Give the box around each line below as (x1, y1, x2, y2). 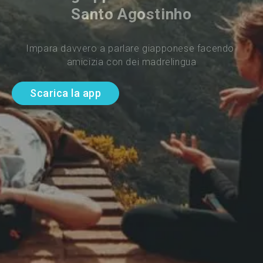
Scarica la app (30, 87, 101, 100)
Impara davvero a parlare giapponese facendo (26, 42, 237, 54)
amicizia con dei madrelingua (66, 56, 197, 68)
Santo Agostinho (71, 5, 192, 23)
